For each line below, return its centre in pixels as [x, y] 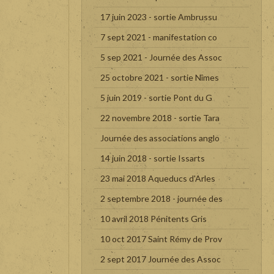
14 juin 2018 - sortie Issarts [153, 158]
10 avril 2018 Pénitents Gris [154, 218]
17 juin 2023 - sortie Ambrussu [159, 17]
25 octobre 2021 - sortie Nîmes [160, 77]
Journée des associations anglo [160, 138]
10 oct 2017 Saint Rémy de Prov [161, 239]
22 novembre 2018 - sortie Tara [160, 117]
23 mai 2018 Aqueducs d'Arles [158, 178]
